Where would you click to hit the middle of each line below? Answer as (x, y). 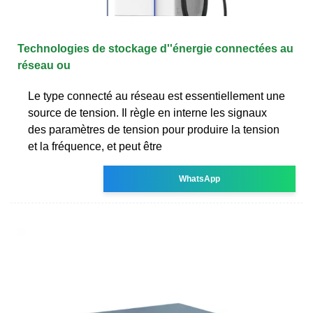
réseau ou (44, 65)
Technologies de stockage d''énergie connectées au (155, 48)
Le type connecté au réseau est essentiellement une (156, 96)
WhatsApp (200, 179)
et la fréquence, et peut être (95, 146)
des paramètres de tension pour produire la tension (154, 129)
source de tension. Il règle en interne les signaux (147, 112)
